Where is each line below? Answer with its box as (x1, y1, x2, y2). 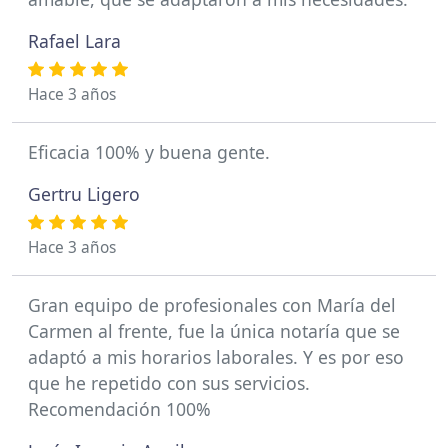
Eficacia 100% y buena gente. (28, 140, 270, 164)
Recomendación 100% (28, 397, 211, 421)
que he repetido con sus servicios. (28, 371, 310, 395)
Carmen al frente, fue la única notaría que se (28, 319, 400, 343)
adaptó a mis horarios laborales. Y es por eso (28, 345, 404, 369)
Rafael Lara (28, 29, 121, 53)
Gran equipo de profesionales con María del (28, 293, 396, 317)
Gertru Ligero (28, 182, 140, 206)
